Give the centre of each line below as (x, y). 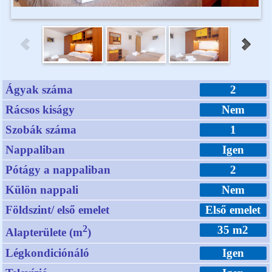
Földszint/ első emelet (58, 210)
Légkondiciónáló (48, 253)
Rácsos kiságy (40, 110)
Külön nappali (42, 190)
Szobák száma (41, 130)
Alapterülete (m (44, 233)
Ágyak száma (39, 90)
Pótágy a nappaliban (58, 170)
